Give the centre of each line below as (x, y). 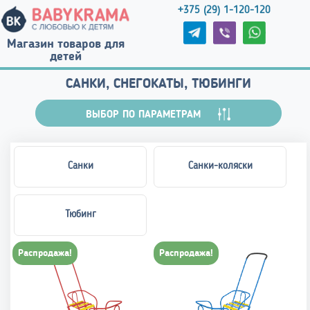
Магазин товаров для (66, 44)
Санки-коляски (220, 166)
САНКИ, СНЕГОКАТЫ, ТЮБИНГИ (158, 84)
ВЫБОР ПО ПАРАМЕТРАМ (152, 115)
